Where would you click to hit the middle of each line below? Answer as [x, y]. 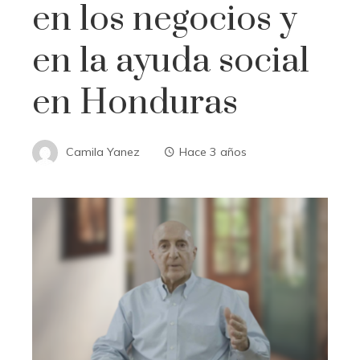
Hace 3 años [213, 151]
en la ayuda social [171, 61]
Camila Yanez [103, 151]
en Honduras [135, 102]
